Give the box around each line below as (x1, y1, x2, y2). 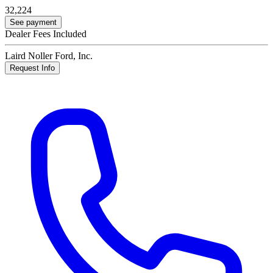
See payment (10, 18, 57, 27)
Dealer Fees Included (5, 29, 87, 40)
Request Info (10, 63, 55, 73)
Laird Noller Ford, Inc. (5, 51, 93, 62)
